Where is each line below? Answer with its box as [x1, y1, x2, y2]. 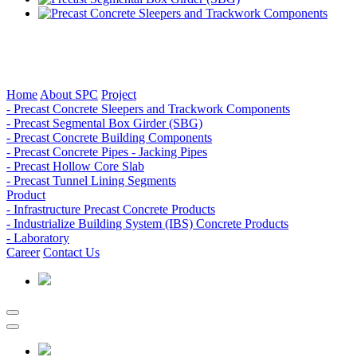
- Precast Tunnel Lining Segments [6, 174, 176, 187]
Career [6, 245, 40, 259]
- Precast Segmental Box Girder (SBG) [6, 116, 202, 130]
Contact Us [43, 245, 100, 259]
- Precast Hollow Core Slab [6, 159, 144, 173]
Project [101, 88, 136, 101]
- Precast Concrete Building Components [6, 131, 212, 144]
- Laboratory [6, 231, 69, 245]
